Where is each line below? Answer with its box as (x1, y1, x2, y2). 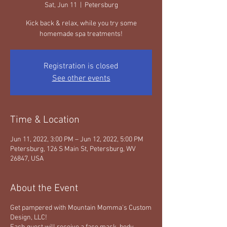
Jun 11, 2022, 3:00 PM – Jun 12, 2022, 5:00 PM (10, 135, 143, 144)
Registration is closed (44, 61, 119, 71)
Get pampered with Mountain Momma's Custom (10, 204, 152, 212)
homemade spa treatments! (40, 30, 123, 39)
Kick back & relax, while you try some (25, 19, 137, 28)
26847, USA (10, 155, 44, 163)
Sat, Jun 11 (44, 1, 77, 10)
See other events (52, 73, 110, 84)
